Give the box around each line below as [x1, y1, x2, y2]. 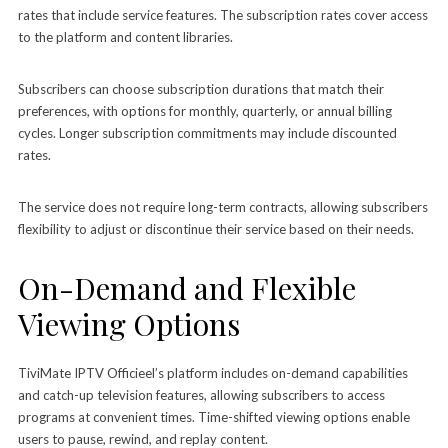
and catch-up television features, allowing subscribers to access [17, 386, 385, 403]
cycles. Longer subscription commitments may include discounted [17, 124, 397, 141]
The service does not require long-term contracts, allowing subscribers [17, 198, 428, 215]
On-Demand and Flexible [17, 267, 356, 308]
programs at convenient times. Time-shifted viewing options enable [17, 408, 410, 425]
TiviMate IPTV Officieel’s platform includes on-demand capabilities [17, 364, 408, 381]
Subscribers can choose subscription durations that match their [17, 80, 384, 97]
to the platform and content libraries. [17, 28, 233, 45]
